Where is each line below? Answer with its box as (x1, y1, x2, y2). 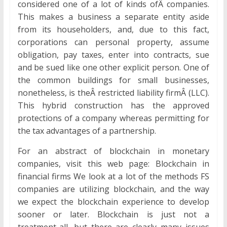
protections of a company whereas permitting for (17, 112, 210, 124)
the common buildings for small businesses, (17, 74, 210, 86)
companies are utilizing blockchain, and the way (17, 183, 210, 195)
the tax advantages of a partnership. (17, 125, 156, 137)
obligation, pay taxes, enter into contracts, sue (17, 49, 210, 61)
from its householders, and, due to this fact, (17, 24, 210, 35)
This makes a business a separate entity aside (17, 11, 210, 23)
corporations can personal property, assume (17, 36, 210, 48)
